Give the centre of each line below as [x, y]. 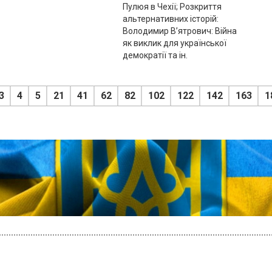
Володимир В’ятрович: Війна [179, 31]
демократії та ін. [155, 55]
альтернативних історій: [170, 19]
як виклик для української [174, 43]
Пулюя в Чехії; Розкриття [172, 6]
